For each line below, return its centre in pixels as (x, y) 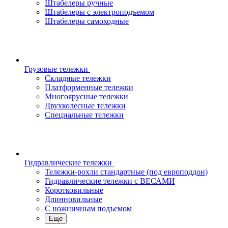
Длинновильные (74, 199)
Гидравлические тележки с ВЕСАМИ (110, 181)
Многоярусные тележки (87, 96)
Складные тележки (78, 78)
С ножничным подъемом (88, 208)
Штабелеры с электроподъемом (99, 12)
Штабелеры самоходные (87, 21)
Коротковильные (74, 190)
